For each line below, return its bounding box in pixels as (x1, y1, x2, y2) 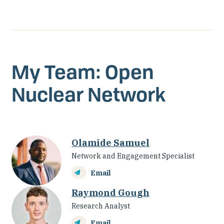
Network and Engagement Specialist (71, 151, 194, 161)
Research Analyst (71, 201, 130, 211)
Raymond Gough (71, 187, 149, 199)
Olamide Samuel (71, 137, 149, 149)
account (183, 5, 210, 14)
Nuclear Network (11, 81, 165, 107)
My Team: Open (11, 58, 154, 85)
